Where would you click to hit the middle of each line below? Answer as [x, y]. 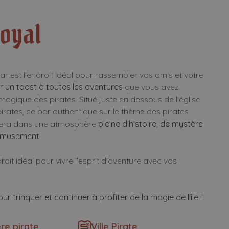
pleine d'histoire [128, 124]
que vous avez [151, 87]
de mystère [182, 124]
